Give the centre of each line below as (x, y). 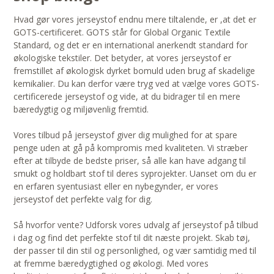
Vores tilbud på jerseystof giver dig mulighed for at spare (126, 135)
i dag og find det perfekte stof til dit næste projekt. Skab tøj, (132, 238)
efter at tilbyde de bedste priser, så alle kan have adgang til (130, 161)
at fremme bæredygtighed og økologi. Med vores (111, 264)
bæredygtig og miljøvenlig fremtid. (81, 109)
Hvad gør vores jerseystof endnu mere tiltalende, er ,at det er (135, 20)
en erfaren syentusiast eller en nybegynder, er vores (116, 187)
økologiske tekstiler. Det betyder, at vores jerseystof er (123, 58)
